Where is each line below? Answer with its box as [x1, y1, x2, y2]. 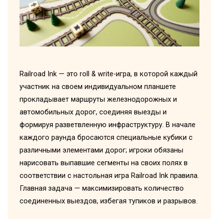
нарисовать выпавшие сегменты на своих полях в [19, 158, 188, 167]
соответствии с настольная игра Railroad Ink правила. [19, 171, 199, 180]
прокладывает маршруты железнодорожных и [19, 94, 177, 104]
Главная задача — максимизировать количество [19, 183, 184, 193]
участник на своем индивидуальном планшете [19, 82, 176, 91]
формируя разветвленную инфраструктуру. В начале [19, 120, 196, 129]
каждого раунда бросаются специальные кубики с [19, 132, 193, 142]
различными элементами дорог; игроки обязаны [19, 145, 183, 154]
